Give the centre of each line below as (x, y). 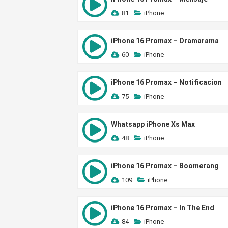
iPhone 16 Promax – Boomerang (165, 166)
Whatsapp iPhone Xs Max (153, 124)
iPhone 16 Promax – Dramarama (165, 41)
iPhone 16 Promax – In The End (163, 208)
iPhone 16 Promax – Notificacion (166, 82)
